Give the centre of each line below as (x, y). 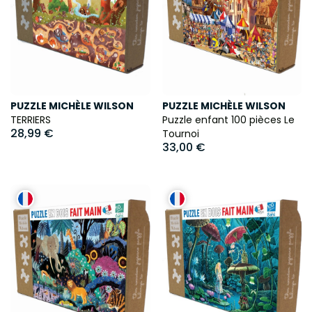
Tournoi (180, 133)
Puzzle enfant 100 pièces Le (228, 119)
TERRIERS (31, 119)
